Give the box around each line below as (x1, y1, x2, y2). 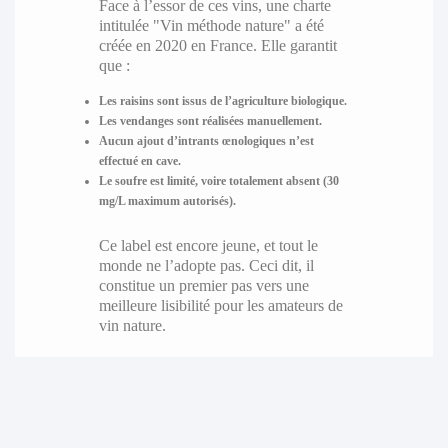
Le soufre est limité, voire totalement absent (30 (98, 174, 339, 189)
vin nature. (98, 317, 166, 335)
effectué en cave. (98, 154, 181, 169)
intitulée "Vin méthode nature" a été (98, 17, 324, 35)
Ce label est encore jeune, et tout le (98, 237, 318, 255)
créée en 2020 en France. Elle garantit (98, 37, 337, 55)
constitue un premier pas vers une (98, 277, 309, 295)
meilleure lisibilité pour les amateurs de (98, 297, 343, 315)
